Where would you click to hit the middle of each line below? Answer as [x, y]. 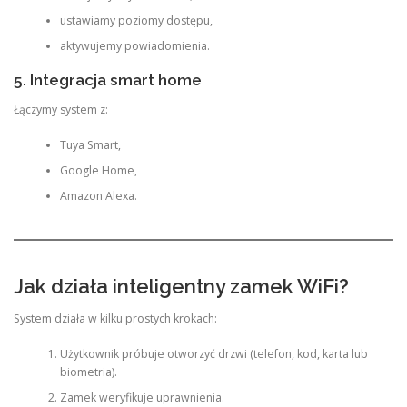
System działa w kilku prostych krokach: [115, 319]
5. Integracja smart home [108, 80]
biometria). [88, 372]
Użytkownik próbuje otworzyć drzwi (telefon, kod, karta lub [213, 353]
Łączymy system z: [61, 110]
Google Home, [98, 170]
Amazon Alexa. [98, 195]
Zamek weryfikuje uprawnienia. [142, 397]
